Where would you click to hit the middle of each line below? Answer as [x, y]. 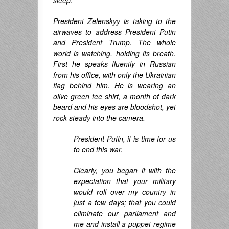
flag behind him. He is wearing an [114, 86]
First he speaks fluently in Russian [114, 64]
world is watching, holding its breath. [114, 53]
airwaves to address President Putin [114, 32]
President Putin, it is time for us [125, 139]
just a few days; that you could [125, 203]
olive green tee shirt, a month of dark [114, 96]
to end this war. [98, 150]
